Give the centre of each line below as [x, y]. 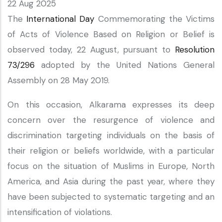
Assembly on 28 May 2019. [60, 80]
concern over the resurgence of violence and [111, 120]
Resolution [195, 50]
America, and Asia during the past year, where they [111, 181]
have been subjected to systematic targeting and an [111, 197]
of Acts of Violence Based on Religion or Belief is [111, 34]
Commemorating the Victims [155, 19]
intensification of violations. [61, 212]
